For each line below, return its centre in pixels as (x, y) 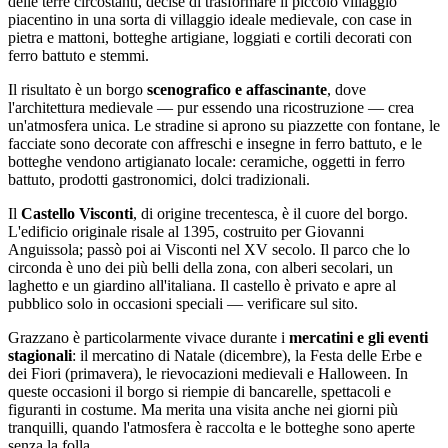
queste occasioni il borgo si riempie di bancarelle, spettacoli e (199, 391)
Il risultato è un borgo (77, 89)
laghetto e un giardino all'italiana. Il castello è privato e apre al (202, 285)
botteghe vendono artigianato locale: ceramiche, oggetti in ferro (206, 161)
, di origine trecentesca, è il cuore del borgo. (270, 213)
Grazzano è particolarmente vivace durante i (148, 337)
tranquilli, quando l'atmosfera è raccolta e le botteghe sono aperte (211, 427)
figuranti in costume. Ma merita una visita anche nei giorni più (203, 409)
